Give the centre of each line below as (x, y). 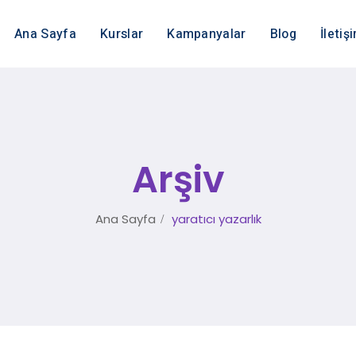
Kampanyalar (207, 34)
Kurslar (122, 34)
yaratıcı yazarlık (216, 219)
